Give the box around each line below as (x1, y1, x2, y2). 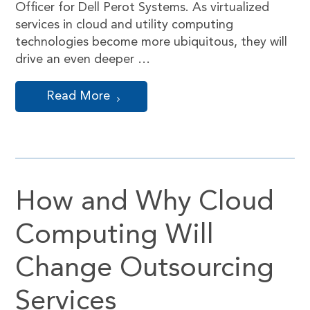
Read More (46, 90, 111, 102)
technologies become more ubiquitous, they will (15, 36, 288, 48)
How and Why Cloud (15, 189, 275, 217)
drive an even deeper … (15, 53, 151, 66)
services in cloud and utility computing (15, 19, 234, 31)
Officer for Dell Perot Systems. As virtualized (15, 1, 270, 14)
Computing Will (15, 222, 215, 250)
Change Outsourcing (15, 255, 275, 283)
